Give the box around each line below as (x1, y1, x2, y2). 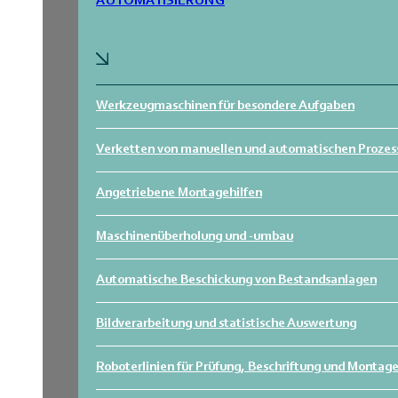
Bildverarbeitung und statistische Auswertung (96, 317, 356, 330)
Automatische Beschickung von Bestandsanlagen (96, 274, 377, 287)
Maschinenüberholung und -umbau (96, 230, 293, 243)
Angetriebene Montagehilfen (96, 187, 262, 200)
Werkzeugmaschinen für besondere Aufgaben (96, 99, 354, 113)
